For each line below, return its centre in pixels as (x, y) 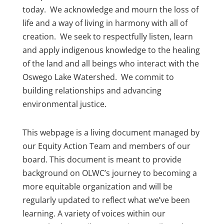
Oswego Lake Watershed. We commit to (98, 77)
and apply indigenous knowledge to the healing (111, 50)
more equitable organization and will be (97, 186)
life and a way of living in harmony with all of (105, 23)
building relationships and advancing (92, 90)
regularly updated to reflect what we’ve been (106, 200)
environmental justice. (64, 104)
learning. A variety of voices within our (94, 213)
